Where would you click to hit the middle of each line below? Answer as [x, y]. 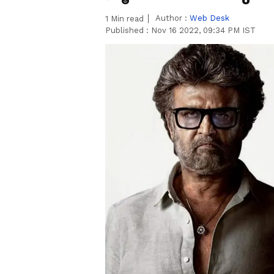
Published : [128, 30]
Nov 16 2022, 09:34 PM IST [203, 30]
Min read [126, 19]
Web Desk [209, 18]
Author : [172, 18]
